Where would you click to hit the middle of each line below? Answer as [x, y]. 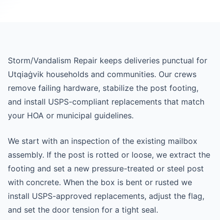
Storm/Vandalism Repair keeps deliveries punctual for [108, 60]
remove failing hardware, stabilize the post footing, [103, 88]
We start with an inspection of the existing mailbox [103, 141]
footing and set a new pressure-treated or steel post [106, 168]
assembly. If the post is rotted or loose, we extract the [109, 155]
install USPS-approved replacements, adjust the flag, [106, 196]
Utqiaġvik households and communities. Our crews [102, 74]
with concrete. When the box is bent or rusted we [100, 182]
